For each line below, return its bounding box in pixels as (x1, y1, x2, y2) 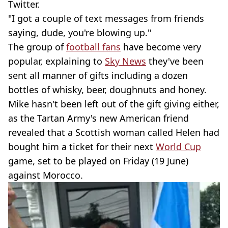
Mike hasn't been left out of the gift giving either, (8, 98, 219, 110)
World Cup (156, 140, 201, 153)
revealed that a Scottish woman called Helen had (8, 126, 219, 139)
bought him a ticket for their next (8, 140, 156, 153)
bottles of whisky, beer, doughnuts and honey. (8, 83, 207, 96)
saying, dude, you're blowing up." (8, 26, 151, 39)
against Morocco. (8, 169, 83, 182)
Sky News (105, 55, 146, 68)
